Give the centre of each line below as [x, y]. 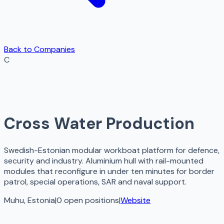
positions [102, 200]
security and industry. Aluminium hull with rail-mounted [104, 160]
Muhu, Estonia [29, 200]
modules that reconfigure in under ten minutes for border [109, 171]
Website [135, 200]
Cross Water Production [99, 124]
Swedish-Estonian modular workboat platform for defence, [112, 150]
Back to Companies [39, 49]
